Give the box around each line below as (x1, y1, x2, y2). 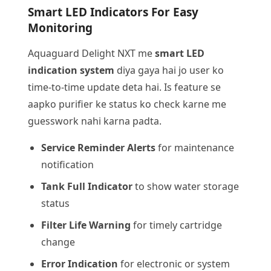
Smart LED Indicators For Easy (28, 4, 198, 20)
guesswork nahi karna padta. (28, 114, 162, 128)
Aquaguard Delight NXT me (28, 47, 155, 60)
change (41, 235, 75, 249)
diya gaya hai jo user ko (114, 64, 224, 77)
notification (41, 158, 94, 171)
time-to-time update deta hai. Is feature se (28, 80, 221, 94)
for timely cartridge (131, 218, 222, 232)
